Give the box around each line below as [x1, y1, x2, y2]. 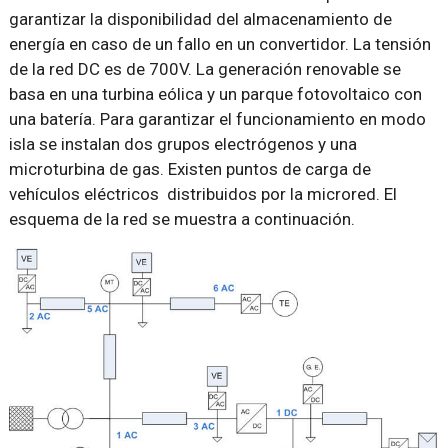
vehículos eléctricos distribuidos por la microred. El [8, 183, 397, 204]
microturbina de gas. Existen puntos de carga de [8, 158, 371, 179]
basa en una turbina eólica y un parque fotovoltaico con [8, 83, 422, 104]
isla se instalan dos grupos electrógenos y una [8, 133, 357, 154]
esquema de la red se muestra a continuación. [8, 208, 355, 229]
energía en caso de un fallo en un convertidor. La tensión [8, 33, 431, 54]
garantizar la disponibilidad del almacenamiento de [8, 8, 392, 29]
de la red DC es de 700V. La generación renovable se [8, 58, 401, 79]
